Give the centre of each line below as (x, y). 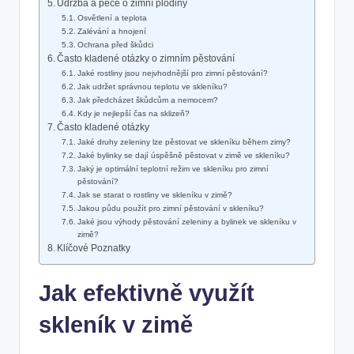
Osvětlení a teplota (113, 18)
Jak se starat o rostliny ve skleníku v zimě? (155, 195)
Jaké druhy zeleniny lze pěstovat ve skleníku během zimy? (185, 142)
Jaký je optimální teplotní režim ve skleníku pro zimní (173, 169)
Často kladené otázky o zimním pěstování (146, 59)
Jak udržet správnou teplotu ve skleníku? (153, 87)
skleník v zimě (116, 325)
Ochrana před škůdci (116, 45)
